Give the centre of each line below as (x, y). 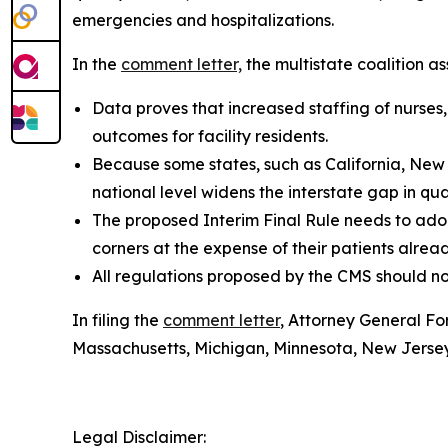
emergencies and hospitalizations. (203, 20)
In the (96, 64)
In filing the (117, 320)
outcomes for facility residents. (210, 136)
